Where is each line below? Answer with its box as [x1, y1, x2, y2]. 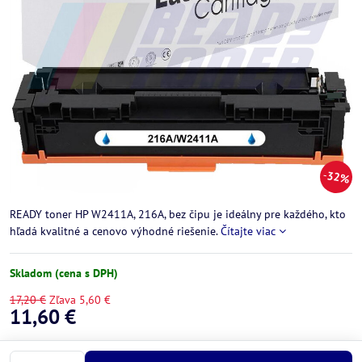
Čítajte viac [221, 224, 276, 238]
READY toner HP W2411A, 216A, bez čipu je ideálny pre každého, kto [10, 207, 346, 221]
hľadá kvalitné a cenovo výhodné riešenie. [10, 224, 221, 238]
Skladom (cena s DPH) [10, 266, 118, 280]
